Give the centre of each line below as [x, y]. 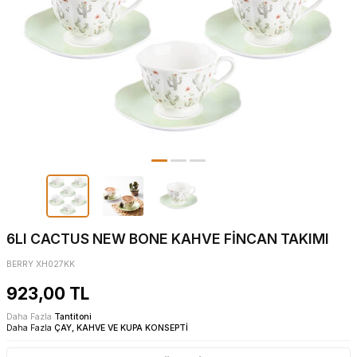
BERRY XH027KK [41, 265]
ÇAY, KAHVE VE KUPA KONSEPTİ [121, 328]
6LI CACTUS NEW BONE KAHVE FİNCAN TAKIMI [168, 239]
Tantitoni [73, 317]
